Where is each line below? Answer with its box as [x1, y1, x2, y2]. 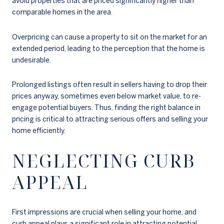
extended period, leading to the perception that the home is [12, 44, 205, 52]
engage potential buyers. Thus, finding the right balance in [12, 103, 200, 112]
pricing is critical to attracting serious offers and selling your [12, 115, 208, 123]
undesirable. [12, 55, 51, 64]
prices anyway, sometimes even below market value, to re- [12, 92, 201, 100]
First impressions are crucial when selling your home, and [12, 207, 196, 216]
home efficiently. [12, 126, 65, 135]
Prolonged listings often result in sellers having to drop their [12, 80, 207, 89]
